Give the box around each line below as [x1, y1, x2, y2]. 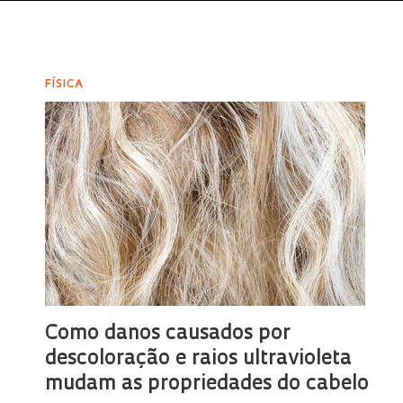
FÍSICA [45, 79, 85, 90]
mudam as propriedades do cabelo [45, 374, 370, 395]
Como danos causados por [45, 324, 291, 345]
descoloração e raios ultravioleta [45, 349, 353, 370]
